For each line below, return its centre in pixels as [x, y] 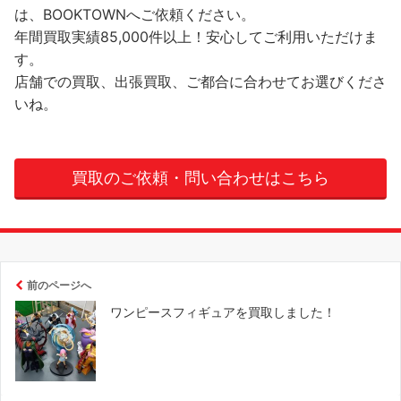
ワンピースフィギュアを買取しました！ [223, 312]
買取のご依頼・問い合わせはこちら [200, 178]
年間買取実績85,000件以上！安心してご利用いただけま [196, 37]
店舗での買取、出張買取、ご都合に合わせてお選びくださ [200, 82]
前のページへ [59, 286]
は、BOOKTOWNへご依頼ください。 [135, 15]
